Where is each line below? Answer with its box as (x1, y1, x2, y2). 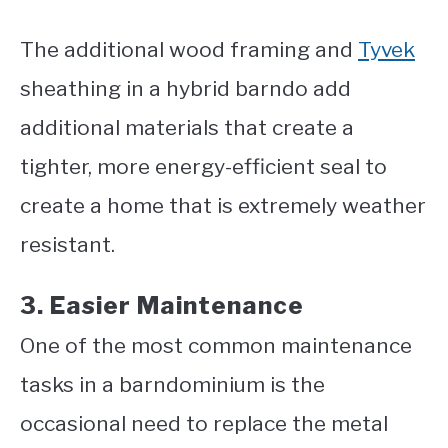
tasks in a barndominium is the (20, 372, 325, 398)
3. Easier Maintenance (20, 291, 304, 321)
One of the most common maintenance (20, 333, 412, 359)
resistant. (20, 232, 115, 258)
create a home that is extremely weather (20, 193, 426, 219)
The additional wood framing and (20, 37, 358, 63)
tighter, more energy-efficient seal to (20, 154, 387, 180)
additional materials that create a (20, 115, 354, 141)
